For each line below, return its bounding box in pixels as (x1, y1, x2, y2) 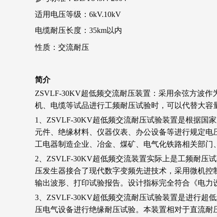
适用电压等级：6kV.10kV (35, 10, 121, 18)
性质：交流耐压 (35, 43, 89, 51)
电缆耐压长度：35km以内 (35, 26, 122, 34)
